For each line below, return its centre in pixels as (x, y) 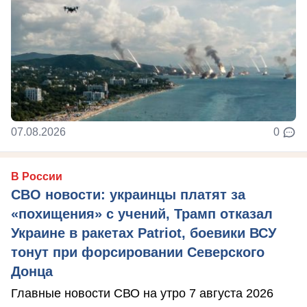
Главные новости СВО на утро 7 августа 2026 (142, 294)
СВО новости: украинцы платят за (128, 195)
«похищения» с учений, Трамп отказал (142, 214)
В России (37, 177)
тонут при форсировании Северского (138, 253)
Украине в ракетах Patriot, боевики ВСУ (144, 233)
